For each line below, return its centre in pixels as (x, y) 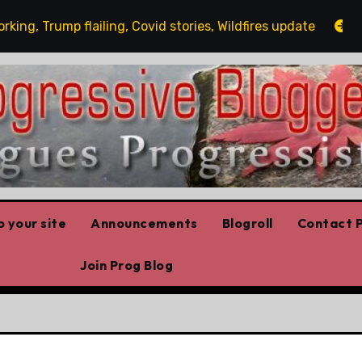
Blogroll (247, 223)
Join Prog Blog (126, 265)
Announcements (144, 223)
